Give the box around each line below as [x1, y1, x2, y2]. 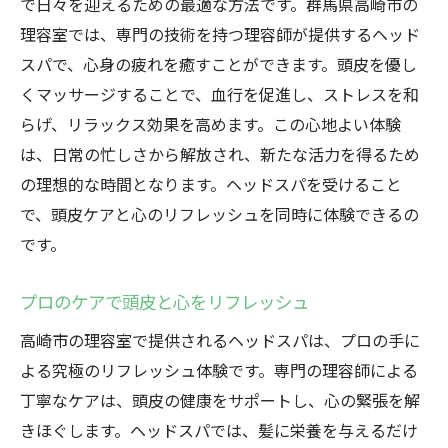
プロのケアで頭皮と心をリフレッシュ [20, 289, 309, 314]
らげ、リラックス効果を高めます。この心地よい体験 [20, 112, 401, 136]
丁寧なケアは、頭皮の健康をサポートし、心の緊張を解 [20, 388, 420, 412]
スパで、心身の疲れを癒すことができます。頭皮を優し [20, 52, 417, 76]
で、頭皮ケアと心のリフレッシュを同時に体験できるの [20, 202, 419, 226]
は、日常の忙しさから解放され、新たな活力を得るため [20, 142, 420, 166]
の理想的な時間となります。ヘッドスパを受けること [20, 172, 402, 196]
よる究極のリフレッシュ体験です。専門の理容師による [20, 358, 418, 382]
